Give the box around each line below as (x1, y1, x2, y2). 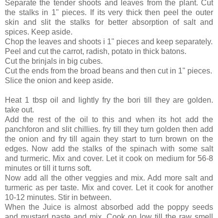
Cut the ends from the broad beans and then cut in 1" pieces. (5, 67, 212, 75)
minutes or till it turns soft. (5, 164, 91, 173)
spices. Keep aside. (5, 28, 73, 36)
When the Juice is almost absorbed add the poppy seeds (5, 203, 213, 212)
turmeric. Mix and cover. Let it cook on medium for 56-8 (20, 154, 214, 163)
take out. (5, 106, 34, 114)
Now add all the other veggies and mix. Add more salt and (5, 174, 213, 182)
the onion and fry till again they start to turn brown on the (5, 135, 213, 144)
